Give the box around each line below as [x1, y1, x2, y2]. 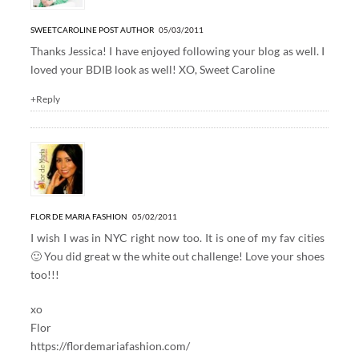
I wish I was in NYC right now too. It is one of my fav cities [30, 230, 325, 244]
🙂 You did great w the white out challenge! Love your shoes [30, 248, 325, 263]
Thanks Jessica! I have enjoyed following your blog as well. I [30, 43, 325, 58]
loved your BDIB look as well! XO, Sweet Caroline [30, 62, 275, 76]
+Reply [30, 92, 60, 105]
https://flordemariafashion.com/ [30, 338, 190, 353]
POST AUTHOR [98, 24, 154, 34]
